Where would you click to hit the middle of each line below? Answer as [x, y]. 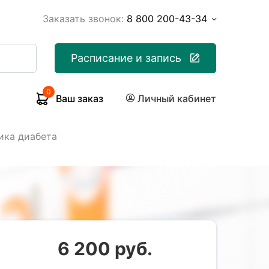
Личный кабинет [177, 98]
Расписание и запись [126, 58]
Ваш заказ [80, 98]
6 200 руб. [105, 249]
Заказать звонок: [83, 19]
